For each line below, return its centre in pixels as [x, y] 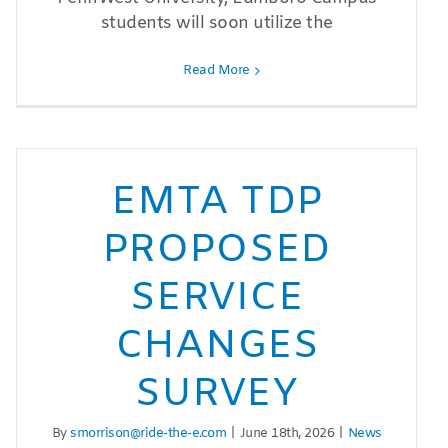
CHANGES [216, 347]
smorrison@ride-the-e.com [148, 434]
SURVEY [216, 395]
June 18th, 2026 [287, 434]
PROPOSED [217, 251]
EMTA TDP [217, 203]
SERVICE [217, 299]
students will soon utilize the [216, 24]
